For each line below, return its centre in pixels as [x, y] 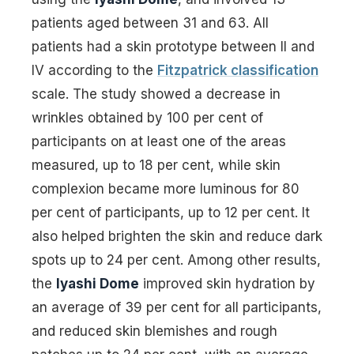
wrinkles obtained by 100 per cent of [147, 118]
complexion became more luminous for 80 [166, 189]
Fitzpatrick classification [238, 70]
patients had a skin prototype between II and [173, 47]
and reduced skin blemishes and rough [154, 331]
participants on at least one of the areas [159, 141]
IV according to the [94, 70]
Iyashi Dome [98, 284]
